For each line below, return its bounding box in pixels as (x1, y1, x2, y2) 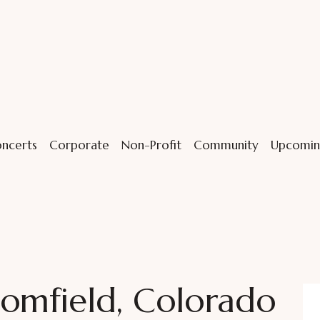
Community (193, 136, 259, 153)
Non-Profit (121, 136, 181, 153)
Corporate (49, 136, 109, 153)
